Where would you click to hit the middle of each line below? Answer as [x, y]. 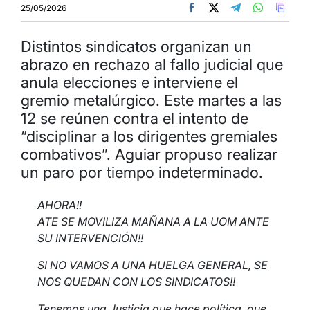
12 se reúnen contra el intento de [135, 118]
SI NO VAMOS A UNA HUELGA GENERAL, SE [153, 265]
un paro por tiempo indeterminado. [142, 172]
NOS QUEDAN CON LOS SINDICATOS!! [136, 282]
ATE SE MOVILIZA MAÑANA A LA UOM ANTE [153, 221]
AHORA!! [60, 205]
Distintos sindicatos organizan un [136, 46]
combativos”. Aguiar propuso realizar [149, 154]
